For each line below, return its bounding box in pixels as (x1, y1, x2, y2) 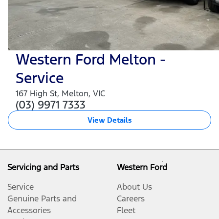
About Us (117, 181, 152, 192)
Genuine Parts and (7, 193, 77, 204)
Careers (117, 193, 145, 204)
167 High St (16, 88, 57, 99)
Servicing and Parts (7, 161, 79, 173)
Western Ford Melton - (16, 50, 166, 68)
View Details (87, 115, 132, 125)
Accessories (7, 204, 51, 216)
